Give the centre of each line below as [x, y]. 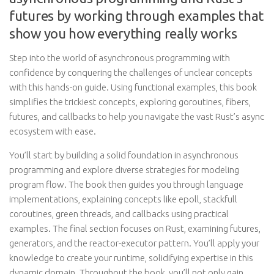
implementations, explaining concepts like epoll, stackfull [123, 199]
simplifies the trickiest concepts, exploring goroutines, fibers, [130, 102]
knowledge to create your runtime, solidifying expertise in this [131, 258]
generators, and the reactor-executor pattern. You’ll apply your [134, 243]
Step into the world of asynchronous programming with [120, 58]
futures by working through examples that [137, 16]
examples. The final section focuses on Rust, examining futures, [135, 228]
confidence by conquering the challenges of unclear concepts [131, 72]
